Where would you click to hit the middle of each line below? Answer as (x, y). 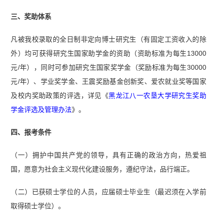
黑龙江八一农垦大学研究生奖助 (157, 96)
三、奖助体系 (31, 17)
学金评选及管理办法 (41, 110)
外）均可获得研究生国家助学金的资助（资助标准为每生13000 (108, 54)
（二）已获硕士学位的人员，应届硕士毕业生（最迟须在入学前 (108, 192)
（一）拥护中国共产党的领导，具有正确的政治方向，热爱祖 (108, 155)
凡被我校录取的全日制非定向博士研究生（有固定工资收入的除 (108, 39)
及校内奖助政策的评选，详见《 (60, 96)
